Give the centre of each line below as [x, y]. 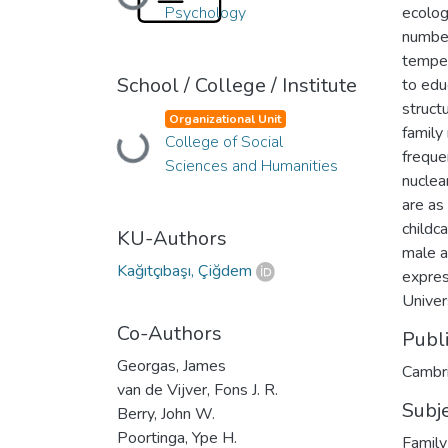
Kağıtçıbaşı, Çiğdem [184, 270]
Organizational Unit [225, 118]
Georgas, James [171, 365]
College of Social [223, 141]
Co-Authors [169, 333]
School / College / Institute [237, 85]
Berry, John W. [166, 413]
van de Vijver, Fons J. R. [197, 389]
